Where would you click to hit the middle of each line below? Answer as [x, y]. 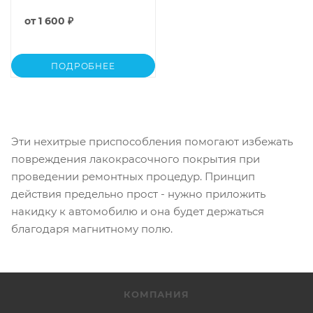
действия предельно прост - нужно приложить [138, 194]
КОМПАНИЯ [156, 294]
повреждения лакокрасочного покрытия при [136, 159]
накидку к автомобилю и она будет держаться [138, 211]
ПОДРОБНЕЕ [83, 66]
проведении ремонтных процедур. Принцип [133, 176]
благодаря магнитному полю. [93, 229]
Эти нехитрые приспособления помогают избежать [152, 141]
